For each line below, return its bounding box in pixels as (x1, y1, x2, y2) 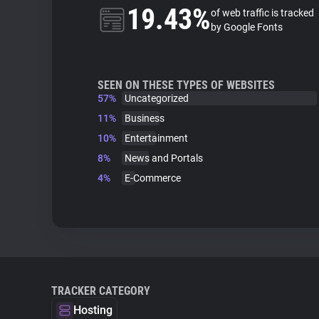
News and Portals (125, 152, 203, 164)
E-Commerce (125, 172, 181, 184)
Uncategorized (125, 93, 189, 104)
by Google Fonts (211, 21, 283, 33)
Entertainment (125, 132, 188, 144)
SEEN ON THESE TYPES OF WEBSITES (98, 78, 275, 92)
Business (125, 113, 164, 124)
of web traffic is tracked (211, 7, 314, 19)
